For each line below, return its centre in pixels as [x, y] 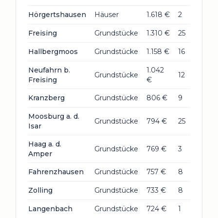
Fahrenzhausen [56, 172]
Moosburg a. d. [54, 116]
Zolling [40, 190]
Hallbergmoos [53, 52]
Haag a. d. [45, 144]
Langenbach [50, 209]
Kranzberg [46, 98]
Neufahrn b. [49, 70]
